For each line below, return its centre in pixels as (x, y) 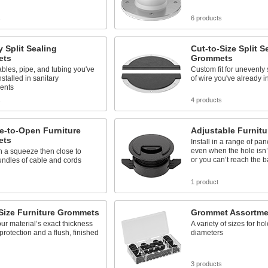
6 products (206, 18)
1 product (204, 182)
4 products (206, 100)
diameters (207, 233)
